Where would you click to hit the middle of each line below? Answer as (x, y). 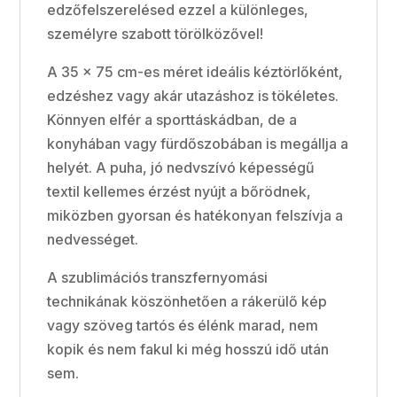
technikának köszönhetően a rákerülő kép (187, 301)
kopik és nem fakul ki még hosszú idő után (188, 349)
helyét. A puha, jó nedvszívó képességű (181, 167)
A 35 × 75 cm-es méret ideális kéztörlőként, (195, 71)
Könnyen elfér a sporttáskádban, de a (172, 119)
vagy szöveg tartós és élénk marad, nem (183, 325)
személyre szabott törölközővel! (156, 33)
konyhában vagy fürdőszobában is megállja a (198, 143)
